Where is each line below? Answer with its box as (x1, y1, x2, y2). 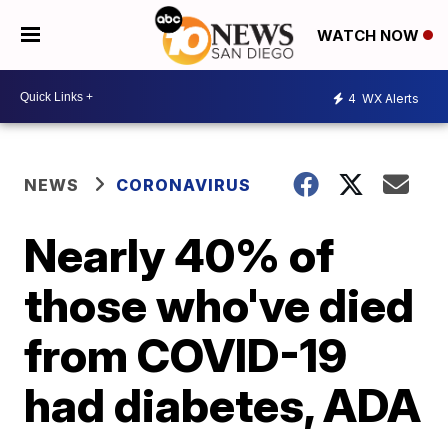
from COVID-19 (24, 327, 348, 383)
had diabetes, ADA (24, 377, 422, 433)
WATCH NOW (317, 26, 423, 46)
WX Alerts (359, 90, 419, 106)
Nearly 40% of (24, 227, 335, 283)
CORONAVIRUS (116, 175, 252, 195)
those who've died (24, 277, 415, 333)
